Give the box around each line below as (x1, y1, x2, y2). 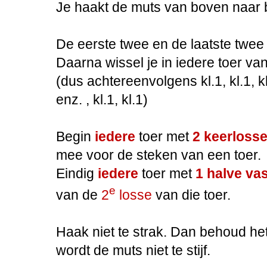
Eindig (56, 166, 98, 182)
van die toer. (152, 187, 231, 203)
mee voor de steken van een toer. (56, 147, 261, 163)
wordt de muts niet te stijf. (56, 242, 210, 258)
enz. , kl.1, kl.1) (56, 92, 148, 108)
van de (56, 187, 101, 203)
